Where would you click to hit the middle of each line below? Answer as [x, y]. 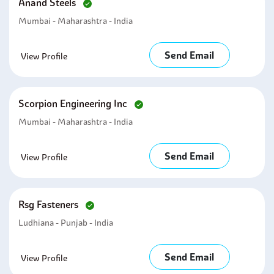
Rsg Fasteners [50, 204]
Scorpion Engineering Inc [74, 103]
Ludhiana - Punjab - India [66, 223]
